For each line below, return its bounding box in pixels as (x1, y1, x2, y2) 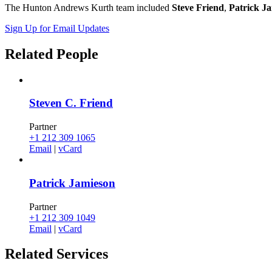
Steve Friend (172, 2, 224, 13)
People (56, 46, 98, 62)
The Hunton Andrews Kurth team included (5, 2, 172, 13)
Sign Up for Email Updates (5, 22, 109, 33)
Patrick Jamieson (29, 176, 115, 189)
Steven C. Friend (29, 97, 113, 110)
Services (56, 246, 108, 262)
